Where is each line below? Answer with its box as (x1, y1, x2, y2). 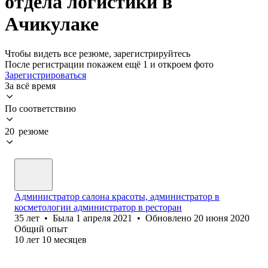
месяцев (54, 234, 87, 245)
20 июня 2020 (194, 212, 249, 223)
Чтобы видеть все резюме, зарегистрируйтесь (5, 48, 190, 59)
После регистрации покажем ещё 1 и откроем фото (5, 59, 214, 69)
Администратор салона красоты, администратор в (14, 191, 220, 202)
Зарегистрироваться (5, 69, 86, 80)
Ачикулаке (5, 13, 99, 35)
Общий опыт (14, 223, 68, 234)
